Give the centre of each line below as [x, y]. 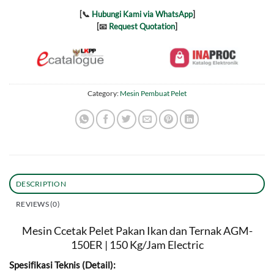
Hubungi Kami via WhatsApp [142, 14]
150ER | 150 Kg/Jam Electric [137, 244]
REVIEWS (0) [38, 204]
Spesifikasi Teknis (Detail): [62, 265]
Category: [104, 94]
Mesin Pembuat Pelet [153, 94]
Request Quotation [142, 27]
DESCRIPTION [41, 184]
